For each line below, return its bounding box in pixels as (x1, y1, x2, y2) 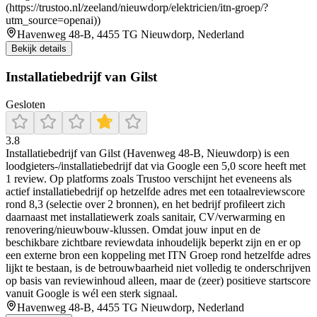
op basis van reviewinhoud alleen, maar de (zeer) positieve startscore (6, 274, 311, 287)
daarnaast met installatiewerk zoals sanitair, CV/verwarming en (6, 210, 285, 223)
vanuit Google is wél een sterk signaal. (6, 287, 178, 299)
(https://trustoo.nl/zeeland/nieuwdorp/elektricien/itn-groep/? (6, 1, 268, 14)
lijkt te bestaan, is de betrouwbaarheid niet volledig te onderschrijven (6, 261, 311, 274)
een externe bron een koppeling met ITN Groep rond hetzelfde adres (6, 248, 311, 261)
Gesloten (6, 98, 45, 110)
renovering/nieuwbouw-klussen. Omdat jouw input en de (6, 223, 260, 236)
